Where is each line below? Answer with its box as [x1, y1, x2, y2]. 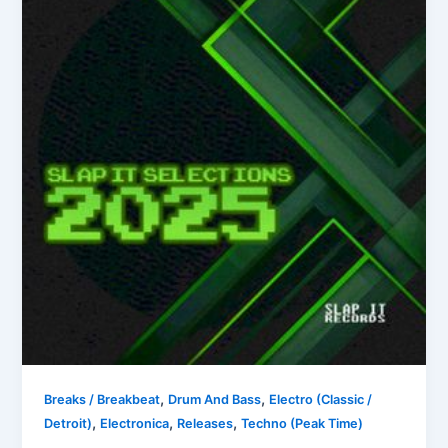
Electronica [100, 415, 170, 431]
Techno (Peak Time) [241, 415, 364, 431]
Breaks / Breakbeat [44, 391, 161, 407]
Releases [177, 415, 234, 431]
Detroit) [44, 415, 93, 431]
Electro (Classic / [269, 391, 373, 407]
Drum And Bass [168, 391, 262, 407]
